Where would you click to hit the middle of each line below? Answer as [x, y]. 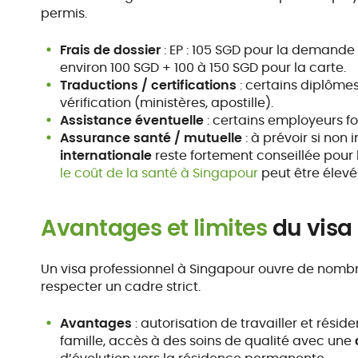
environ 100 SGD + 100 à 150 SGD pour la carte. [203, 68]
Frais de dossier [111, 50]
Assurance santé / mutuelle [151, 138]
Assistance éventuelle [132, 120]
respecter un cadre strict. [121, 286]
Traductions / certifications [149, 85]
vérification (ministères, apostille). [167, 103]
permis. [64, 13]
